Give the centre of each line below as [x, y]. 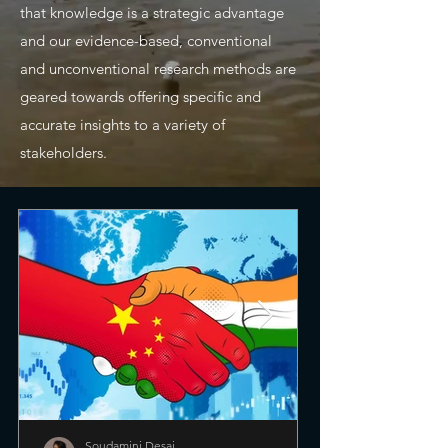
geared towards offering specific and [140, 96]
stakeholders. [63, 152]
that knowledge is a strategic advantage [152, 12]
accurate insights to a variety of [122, 124]
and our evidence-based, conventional [146, 40]
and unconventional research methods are [158, 68]
